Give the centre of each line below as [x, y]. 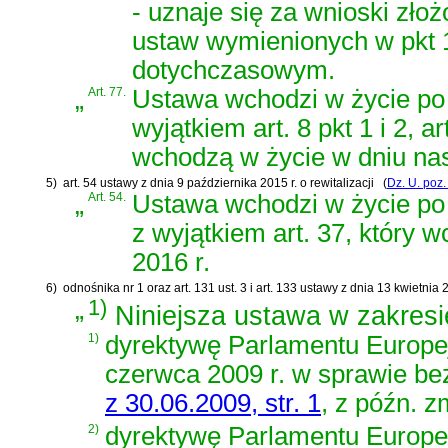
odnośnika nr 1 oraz [118, 287]
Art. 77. [107, 92]
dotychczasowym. [233, 70]
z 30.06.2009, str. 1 [213, 403]
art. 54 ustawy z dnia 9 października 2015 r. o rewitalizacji [218, 182]
